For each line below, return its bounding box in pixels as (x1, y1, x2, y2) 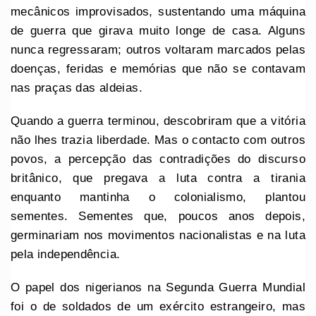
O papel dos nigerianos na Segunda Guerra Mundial (11, 280, 305, 294)
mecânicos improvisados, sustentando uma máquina (11, 4, 305, 18)
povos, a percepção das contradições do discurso (11, 152, 305, 166)
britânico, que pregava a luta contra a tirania (11, 171, 305, 185)
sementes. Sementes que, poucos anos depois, (11, 209, 305, 223)
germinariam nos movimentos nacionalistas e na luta (11, 228, 305, 242)
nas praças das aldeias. (11, 80, 142, 95)
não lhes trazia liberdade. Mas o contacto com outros (11, 133, 305, 147)
